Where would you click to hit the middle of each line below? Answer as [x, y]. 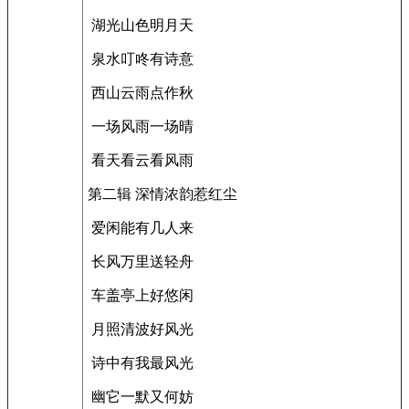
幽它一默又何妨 [141, 397]
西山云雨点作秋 [141, 93]
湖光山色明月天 [141, 25]
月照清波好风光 [141, 329]
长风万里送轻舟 [141, 262]
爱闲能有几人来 [141, 228]
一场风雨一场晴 [141, 126]
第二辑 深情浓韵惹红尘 [163, 194]
